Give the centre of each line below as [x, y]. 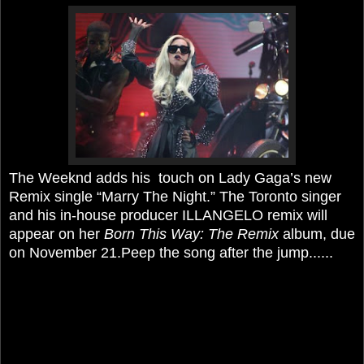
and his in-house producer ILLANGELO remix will [168, 215]
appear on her [56, 234]
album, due [317, 234]
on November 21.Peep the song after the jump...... [171, 252]
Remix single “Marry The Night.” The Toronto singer [175, 196]
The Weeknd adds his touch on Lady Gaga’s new [170, 178]
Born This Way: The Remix [191, 234]
